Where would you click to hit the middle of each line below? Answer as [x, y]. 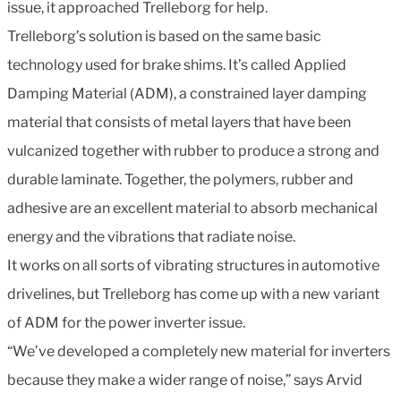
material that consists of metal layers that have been [179, 122]
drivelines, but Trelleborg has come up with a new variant [193, 294]
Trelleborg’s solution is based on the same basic [164, 36]
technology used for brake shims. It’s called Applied [177, 64]
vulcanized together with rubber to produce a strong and [193, 150]
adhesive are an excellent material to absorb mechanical [192, 208]
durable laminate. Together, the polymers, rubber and [180, 179]
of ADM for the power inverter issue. [128, 322]
